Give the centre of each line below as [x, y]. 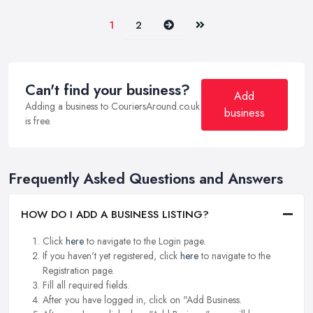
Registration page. [78, 270]
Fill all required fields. [86, 285]
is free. [38, 121]
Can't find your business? [108, 90]
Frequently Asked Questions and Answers [146, 179]
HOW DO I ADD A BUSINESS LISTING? [115, 214]
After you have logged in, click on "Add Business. [142, 299]
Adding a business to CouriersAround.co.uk [112, 107]
